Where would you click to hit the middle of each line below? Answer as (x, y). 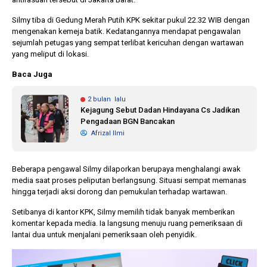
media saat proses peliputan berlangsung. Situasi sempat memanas (129, 180)
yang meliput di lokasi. (50, 54)
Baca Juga (32, 74)
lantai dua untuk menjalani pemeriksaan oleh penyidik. (104, 234)
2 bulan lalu (107, 99)
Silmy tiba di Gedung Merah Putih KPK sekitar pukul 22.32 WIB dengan (131, 20)
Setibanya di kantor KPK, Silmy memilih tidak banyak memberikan (123, 212)
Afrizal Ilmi (107, 133)
